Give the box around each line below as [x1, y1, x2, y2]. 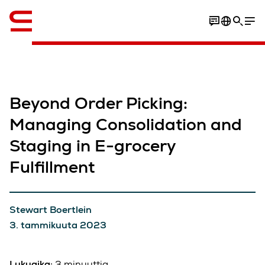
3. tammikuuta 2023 [9, 219, 106, 231]
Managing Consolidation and [9, 114, 242, 135]
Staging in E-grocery [9, 135, 176, 156]
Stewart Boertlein [9, 203, 92, 216]
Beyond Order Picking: [9, 92, 188, 114]
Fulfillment [9, 156, 95, 177]
